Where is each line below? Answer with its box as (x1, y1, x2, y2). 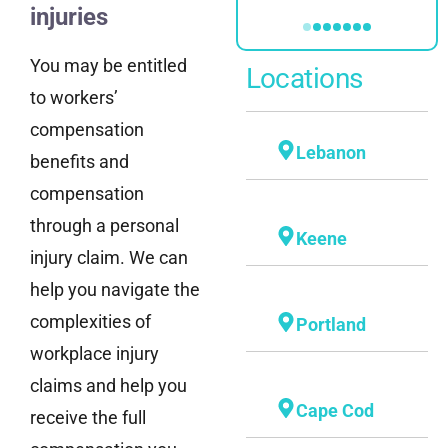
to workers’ (30, 87, 118, 109)
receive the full (30, 407, 146, 429)
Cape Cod (295, 400, 374, 422)
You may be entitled (30, 55, 187, 77)
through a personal (30, 215, 179, 237)
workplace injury (30, 343, 159, 365)
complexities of (30, 311, 151, 333)
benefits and (30, 151, 129, 173)
